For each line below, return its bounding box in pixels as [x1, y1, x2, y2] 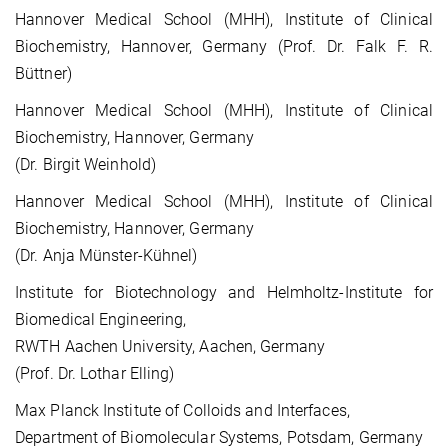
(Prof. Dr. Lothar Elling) [15, 364, 175, 384]
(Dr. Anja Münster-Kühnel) [15, 246, 198, 266]
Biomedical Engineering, [15, 310, 187, 330]
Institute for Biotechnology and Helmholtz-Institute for [15, 283, 433, 303]
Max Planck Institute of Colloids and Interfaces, [15, 401, 350, 421]
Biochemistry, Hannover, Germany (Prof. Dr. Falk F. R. [15, 37, 433, 57]
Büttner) [15, 64, 72, 84]
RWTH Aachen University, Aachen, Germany [15, 337, 325, 357]
